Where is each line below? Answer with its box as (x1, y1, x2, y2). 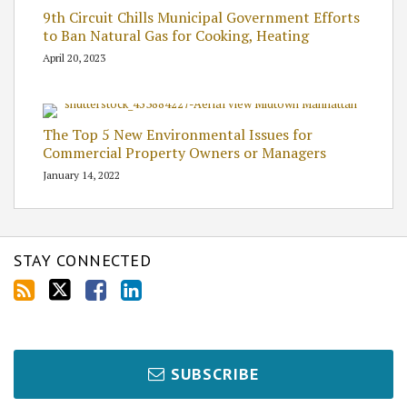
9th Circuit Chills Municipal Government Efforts (43, 7, 360, 28)
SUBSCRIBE (171, 363, 259, 385)
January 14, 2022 (43, 168, 120, 183)
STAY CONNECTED (14, 250, 151, 272)
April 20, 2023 (43, 51, 105, 65)
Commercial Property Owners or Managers (43, 143, 326, 164)
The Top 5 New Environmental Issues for (43, 124, 313, 145)
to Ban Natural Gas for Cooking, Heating (43, 25, 309, 46)
